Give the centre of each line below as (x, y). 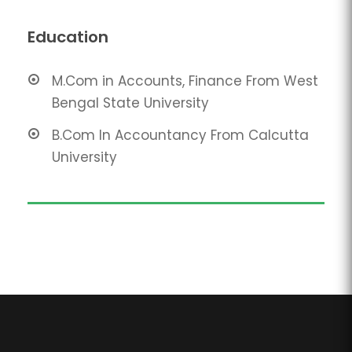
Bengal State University (130, 103)
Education (68, 37)
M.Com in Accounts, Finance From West (185, 81)
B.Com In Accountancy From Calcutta (180, 135)
